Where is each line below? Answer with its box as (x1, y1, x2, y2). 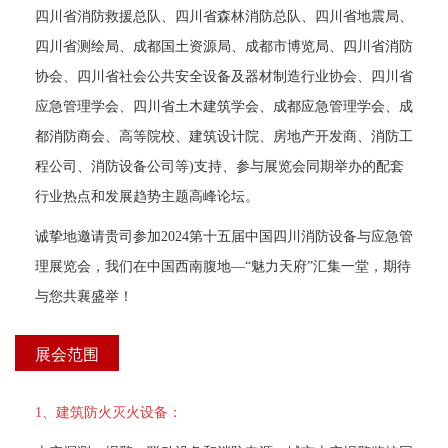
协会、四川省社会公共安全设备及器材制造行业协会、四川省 (35, 68, 413, 83)
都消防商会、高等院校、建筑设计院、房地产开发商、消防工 (35, 128, 413, 143)
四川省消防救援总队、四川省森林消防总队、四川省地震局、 (35, 8, 413, 23)
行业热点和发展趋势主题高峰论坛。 (35, 188, 259, 203)
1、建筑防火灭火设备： (35, 404, 182, 419)
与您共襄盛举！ (35, 288, 133, 303)
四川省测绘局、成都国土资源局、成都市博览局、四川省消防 (35, 38, 413, 53)
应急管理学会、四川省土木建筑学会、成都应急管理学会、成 (35, 98, 413, 113)
